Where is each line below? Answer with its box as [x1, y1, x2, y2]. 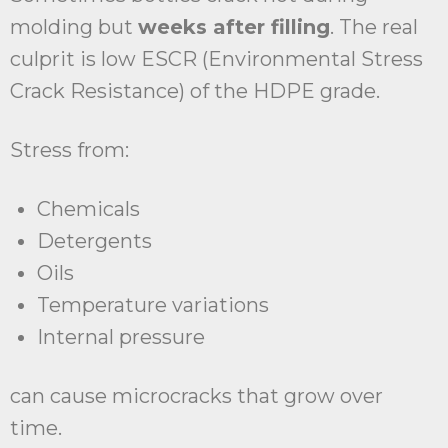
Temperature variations [37, 293, 269, 318]
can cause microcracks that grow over [10, 384, 383, 409]
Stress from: [10, 138, 129, 163]
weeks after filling [138, 15, 330, 40]
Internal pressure [37, 325, 205, 350]
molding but [10, 15, 138, 40]
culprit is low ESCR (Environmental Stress [10, 47, 423, 72]
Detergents [37, 229, 152, 254]
